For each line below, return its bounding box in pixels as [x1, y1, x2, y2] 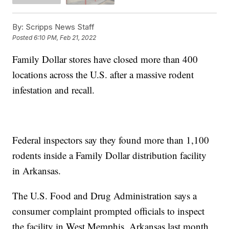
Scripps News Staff [24, 21, 95, 32]
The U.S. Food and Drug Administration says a [12, 189, 197, 202]
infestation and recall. [12, 83, 95, 96]
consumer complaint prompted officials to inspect [12, 204, 205, 217]
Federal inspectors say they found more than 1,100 [12, 133, 210, 146]
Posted [12, 34, 34, 42]
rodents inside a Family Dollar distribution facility [12, 148, 207, 162]
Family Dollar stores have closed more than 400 [12, 52, 198, 65]
